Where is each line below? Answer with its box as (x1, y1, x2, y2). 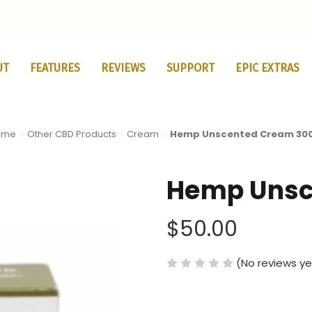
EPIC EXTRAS (235, 61, 299, 75)
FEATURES (29, 61, 80, 75)
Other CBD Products (26, 127, 116, 141)
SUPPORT (166, 61, 214, 75)
